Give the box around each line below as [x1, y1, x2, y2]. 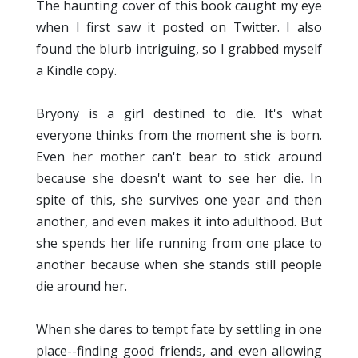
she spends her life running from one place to [36, 234, 322, 253]
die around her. [36, 277, 127, 296]
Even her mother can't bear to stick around [36, 148, 322, 166]
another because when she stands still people [36, 256, 322, 274]
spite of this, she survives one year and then [36, 191, 322, 209]
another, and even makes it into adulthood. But [36, 213, 322, 231]
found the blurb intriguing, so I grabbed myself [36, 40, 322, 58]
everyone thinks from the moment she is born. [36, 126, 322, 145]
